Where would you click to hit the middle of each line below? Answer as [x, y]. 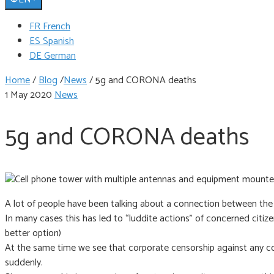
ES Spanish [52, 41]
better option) [33, 233]
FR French [50, 27]
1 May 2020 [30, 95]
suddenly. [24, 262]
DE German [53, 56]
